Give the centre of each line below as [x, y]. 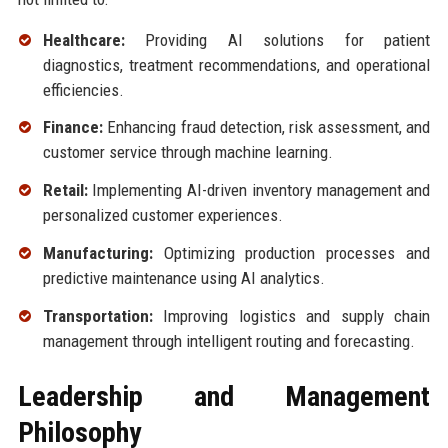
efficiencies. [83, 89]
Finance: [72, 127]
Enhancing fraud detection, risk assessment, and [266, 127]
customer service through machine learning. [187, 152]
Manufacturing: [97, 253]
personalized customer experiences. [162, 215]
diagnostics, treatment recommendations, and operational [236, 64]
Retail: [65, 190]
